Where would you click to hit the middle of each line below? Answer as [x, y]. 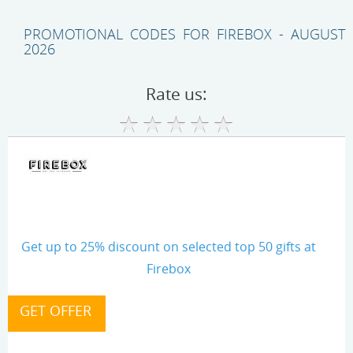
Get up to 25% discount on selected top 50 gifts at [169, 247]
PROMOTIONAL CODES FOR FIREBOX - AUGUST [184, 34]
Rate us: [176, 94]
